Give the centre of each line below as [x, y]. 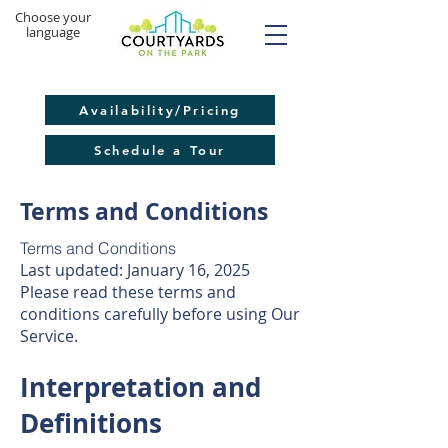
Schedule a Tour [160, 150]
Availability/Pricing [160, 110]
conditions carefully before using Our [160, 314]
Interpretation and [140, 387]
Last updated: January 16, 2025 [135, 270]
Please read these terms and [128, 292]
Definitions [91, 423]
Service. [49, 336]
